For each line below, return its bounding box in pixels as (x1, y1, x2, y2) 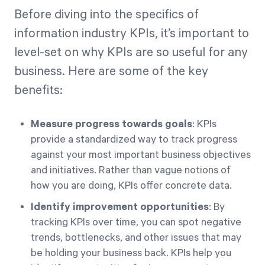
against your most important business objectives (31, 149, 251, 161)
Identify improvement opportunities (31, 201, 209, 213)
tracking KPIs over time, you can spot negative (31, 216, 241, 228)
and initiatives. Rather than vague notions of (31, 164, 231, 176)
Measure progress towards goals (31, 118, 192, 130)
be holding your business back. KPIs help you (31, 247, 231, 259)
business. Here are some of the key (14, 64, 208, 79)
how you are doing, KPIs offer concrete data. (31, 180, 232, 192)
